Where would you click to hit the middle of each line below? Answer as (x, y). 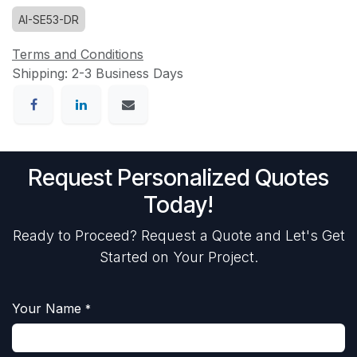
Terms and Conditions (78, 54)
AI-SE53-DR (49, 19)
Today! (178, 204)
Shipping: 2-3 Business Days (98, 73)
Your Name (47, 308)
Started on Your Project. (178, 257)
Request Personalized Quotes (178, 177)
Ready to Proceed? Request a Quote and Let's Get (178, 235)
